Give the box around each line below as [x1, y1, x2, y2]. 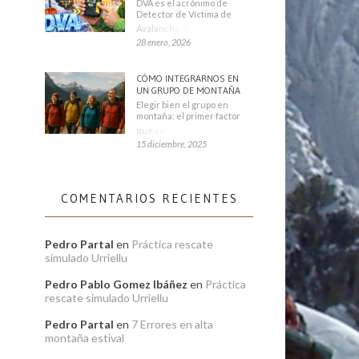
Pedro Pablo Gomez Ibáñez [45, 277, 188, 292]
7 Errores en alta [131, 317, 213, 332]
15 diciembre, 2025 [136, 139, 207, 150]
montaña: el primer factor [136, 111, 240, 122]
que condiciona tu [136, 125, 211, 136]
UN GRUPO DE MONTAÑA [136, 84, 240, 97]
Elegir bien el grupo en [136, 99, 228, 111]
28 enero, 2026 [136, 37, 191, 48]
